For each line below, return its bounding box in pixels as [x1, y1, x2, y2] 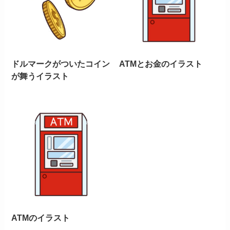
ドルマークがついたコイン [11, 59, 110, 68]
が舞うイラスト [11, 71, 69, 81]
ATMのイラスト [11, 213, 70, 223]
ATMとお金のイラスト [119, 59, 203, 68]
